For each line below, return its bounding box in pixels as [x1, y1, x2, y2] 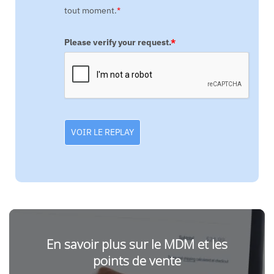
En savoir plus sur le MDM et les [46, 235, 228, 253]
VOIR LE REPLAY [70, 127, 134, 138]
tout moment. [64, 5, 117, 17]
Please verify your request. [64, 37, 171, 48]
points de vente [93, 252, 181, 270]
